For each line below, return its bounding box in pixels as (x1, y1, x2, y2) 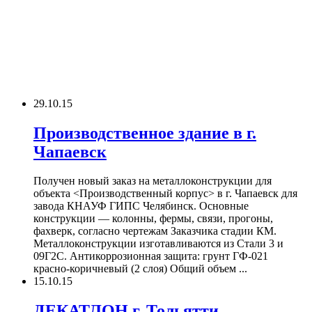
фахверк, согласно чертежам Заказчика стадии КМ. (33, 225, 276, 237)
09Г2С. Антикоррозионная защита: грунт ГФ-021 (33, 250, 268, 263)
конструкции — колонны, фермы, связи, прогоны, (33, 212, 273, 225)
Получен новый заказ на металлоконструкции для (33, 175, 272, 187)
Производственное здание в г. (33, 123, 256, 142)
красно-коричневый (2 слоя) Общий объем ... (33, 263, 247, 275)
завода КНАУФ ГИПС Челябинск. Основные (33, 200, 249, 212)
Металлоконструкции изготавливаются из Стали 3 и (33, 237, 283, 250)
